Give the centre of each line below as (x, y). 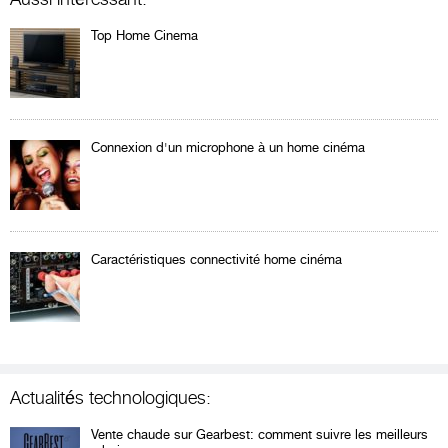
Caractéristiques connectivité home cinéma (216, 259)
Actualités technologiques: (110, 397)
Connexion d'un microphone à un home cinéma (228, 147)
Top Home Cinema (144, 35)
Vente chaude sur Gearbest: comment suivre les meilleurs (259, 434)
